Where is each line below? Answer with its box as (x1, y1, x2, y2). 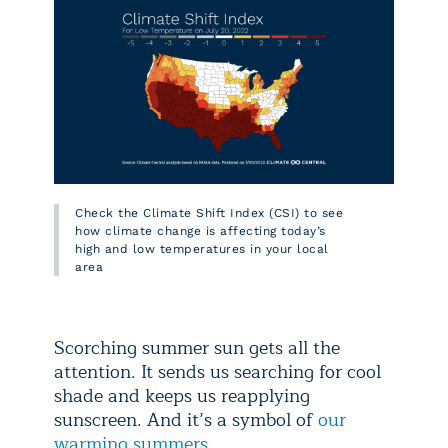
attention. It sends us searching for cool (54, 357, 381, 388)
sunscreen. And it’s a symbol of (54, 405, 318, 436)
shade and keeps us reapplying (54, 381, 310, 412)
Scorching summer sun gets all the (54, 333, 340, 364)
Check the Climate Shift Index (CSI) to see (75, 206, 343, 221)
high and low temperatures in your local (75, 242, 329, 257)
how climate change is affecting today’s (75, 224, 326, 239)
